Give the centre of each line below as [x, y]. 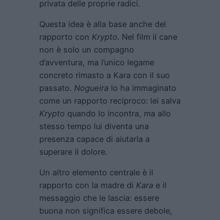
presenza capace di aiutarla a [95, 139]
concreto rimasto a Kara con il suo [105, 75]
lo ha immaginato [144, 88]
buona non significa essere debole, [106, 211]
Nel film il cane [148, 37]
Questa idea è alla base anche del [103, 24]
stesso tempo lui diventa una [94, 126]
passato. [57, 88]
